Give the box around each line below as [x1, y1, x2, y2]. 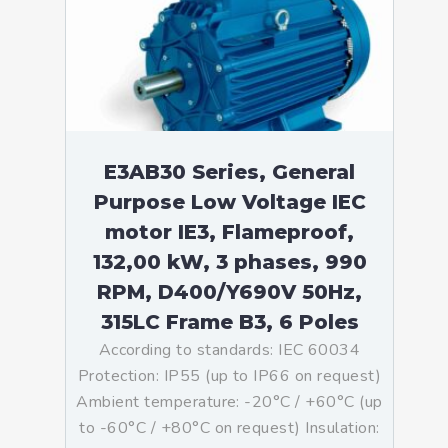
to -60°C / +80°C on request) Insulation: [79, 417, 380, 439]
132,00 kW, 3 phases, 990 [92, 250, 367, 274]
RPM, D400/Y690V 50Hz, [97, 280, 362, 304]
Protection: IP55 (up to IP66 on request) [77, 365, 382, 387]
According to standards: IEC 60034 [98, 339, 361, 361]
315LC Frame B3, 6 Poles [100, 310, 359, 334]
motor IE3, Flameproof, [105, 220, 354, 244]
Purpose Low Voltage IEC [93, 190, 366, 214]
